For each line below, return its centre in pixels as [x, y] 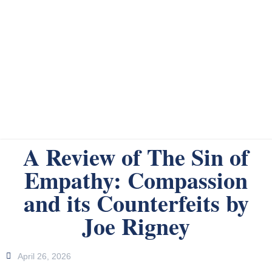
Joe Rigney [136, 226]
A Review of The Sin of [136, 157]
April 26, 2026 [44, 256]
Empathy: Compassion [136, 180]
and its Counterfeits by [136, 203]
